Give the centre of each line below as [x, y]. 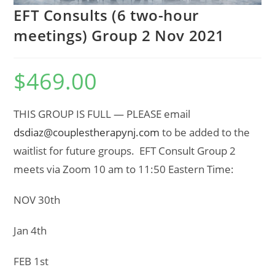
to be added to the [205, 133]
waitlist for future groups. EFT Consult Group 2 [125, 151]
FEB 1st [31, 261]
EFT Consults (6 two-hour [106, 15]
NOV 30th [37, 200]
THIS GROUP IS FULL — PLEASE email [102, 114]
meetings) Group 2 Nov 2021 [119, 36]
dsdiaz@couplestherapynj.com [87, 133]
